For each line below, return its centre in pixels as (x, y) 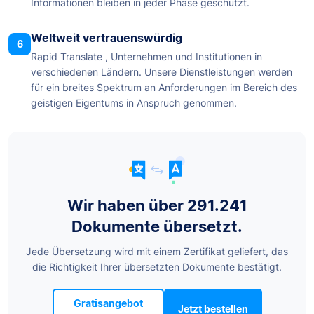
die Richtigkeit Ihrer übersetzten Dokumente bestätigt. (157, 266)
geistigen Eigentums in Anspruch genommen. (134, 103)
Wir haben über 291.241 (157, 205)
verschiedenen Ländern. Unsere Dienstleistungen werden (162, 72)
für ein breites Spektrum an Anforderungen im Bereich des (164, 88)
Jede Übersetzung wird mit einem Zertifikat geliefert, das (157, 251)
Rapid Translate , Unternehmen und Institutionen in (146, 57)
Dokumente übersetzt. (157, 226)
